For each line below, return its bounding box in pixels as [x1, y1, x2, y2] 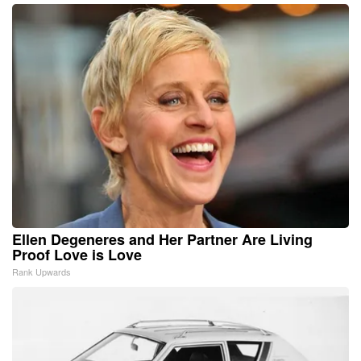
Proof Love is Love [12, 243, 142, 265]
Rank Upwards [12, 264, 71, 278]
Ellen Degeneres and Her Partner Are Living [12, 228, 313, 250]
